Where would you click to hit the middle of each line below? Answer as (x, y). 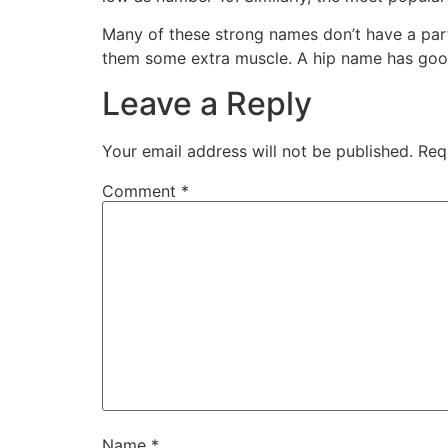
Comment (141, 190)
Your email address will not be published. (257, 150)
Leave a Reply (207, 103)
